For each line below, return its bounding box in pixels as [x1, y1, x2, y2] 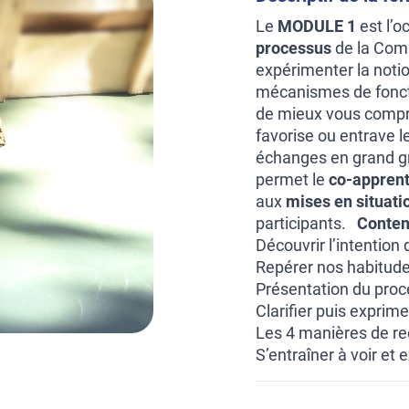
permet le [256, 170, 329, 189]
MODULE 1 [278, 16, 356, 36]
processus [256, 38, 331, 58]
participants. [256, 214, 357, 233]
